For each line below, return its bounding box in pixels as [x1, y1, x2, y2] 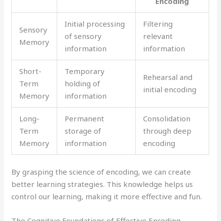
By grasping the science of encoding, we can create [11, 167, 191, 177]
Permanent [65, 113, 105, 123]
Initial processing [65, 18, 125, 29]
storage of [65, 125, 102, 136]
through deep [143, 125, 192, 136]
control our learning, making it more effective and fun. [11, 191, 202, 201]
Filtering [143, 18, 173, 29]
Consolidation [143, 113, 191, 123]
